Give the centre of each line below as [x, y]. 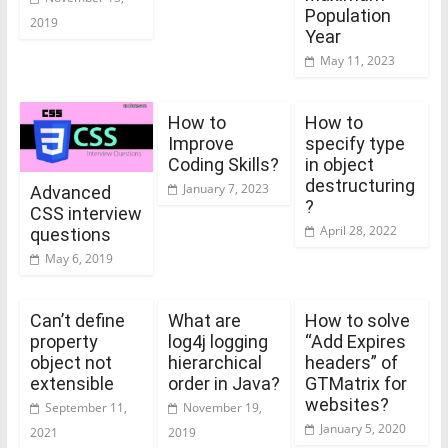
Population [348, 15]
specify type [355, 143]
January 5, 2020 [363, 428]
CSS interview [85, 213]
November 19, [222, 407]
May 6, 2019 [78, 258]
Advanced [70, 192]
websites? [347, 404]
